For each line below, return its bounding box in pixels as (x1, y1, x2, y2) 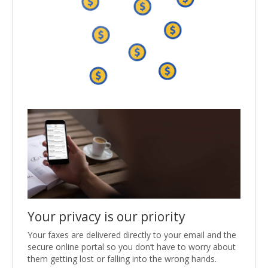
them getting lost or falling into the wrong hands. (28, 252, 217, 264)
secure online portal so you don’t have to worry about (28, 240, 236, 252)
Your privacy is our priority (28, 208, 185, 225)
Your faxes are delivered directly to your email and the (28, 229, 236, 240)
